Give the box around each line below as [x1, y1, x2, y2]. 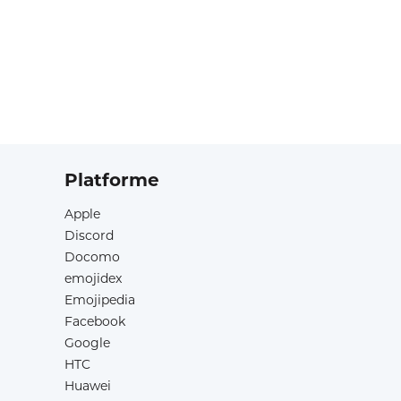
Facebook [64, 313, 125, 329]
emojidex [64, 270, 122, 286]
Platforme [64, 169, 159, 191]
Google [64, 335, 110, 351]
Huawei [64, 378, 111, 394]
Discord [64, 227, 114, 243]
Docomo [64, 249, 120, 265]
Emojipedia [64, 292, 135, 308]
